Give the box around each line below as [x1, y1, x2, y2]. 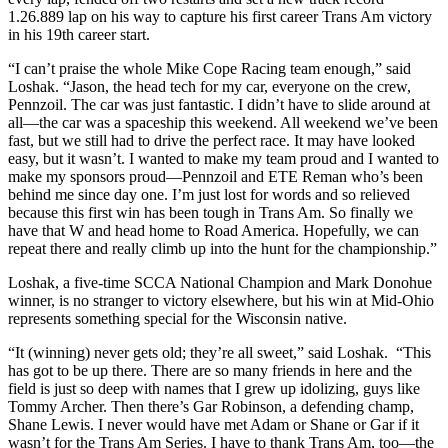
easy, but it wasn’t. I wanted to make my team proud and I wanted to [8, 150, 439, 168]
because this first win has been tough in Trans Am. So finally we [8, 204, 413, 222]
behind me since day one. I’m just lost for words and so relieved [8, 186, 410, 204]
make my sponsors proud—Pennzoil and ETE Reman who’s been [8, 168, 423, 186]
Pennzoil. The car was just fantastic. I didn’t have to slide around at [8, 96, 430, 114]
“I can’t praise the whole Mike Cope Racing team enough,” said [8, 60, 411, 78]
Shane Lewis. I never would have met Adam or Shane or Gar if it [8, 416, 419, 434]
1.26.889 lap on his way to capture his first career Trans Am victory [8, 8, 432, 26]
